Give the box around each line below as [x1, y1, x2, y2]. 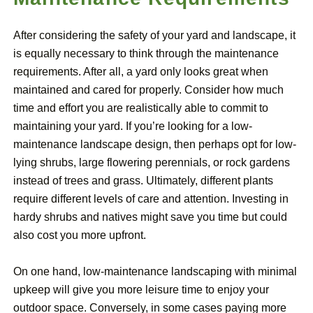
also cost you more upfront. [13, 229, 146, 242]
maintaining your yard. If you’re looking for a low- [13, 120, 252, 133]
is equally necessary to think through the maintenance [13, 48, 279, 60]
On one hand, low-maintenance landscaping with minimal [13, 265, 297, 278]
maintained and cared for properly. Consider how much [13, 84, 284, 96]
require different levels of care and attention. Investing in [13, 193, 289, 205]
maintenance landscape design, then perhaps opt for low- [13, 138, 296, 151]
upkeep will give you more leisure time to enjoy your [13, 284, 269, 296]
